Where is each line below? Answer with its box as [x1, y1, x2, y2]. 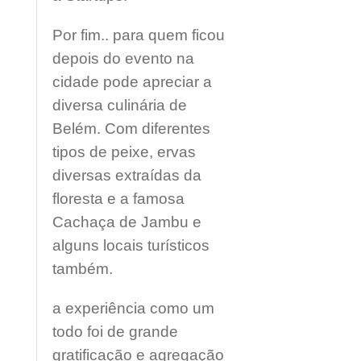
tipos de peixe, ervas [52, 143, 196, 160]
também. [52, 260, 113, 277]
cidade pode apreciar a [52, 73, 212, 90]
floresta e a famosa [52, 190, 185, 207]
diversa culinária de [52, 97, 187, 114]
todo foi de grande [52, 323, 178, 340]
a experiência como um [52, 300, 214, 317]
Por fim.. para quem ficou [52, 27, 225, 44]
